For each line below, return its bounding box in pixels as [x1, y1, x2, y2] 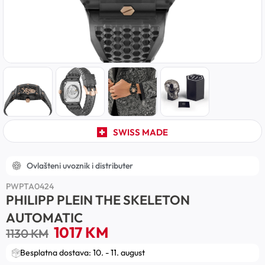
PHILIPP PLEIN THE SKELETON [6, 191, 190, 208]
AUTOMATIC [6, 209, 83, 226]
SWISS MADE [112, 126, 168, 138]
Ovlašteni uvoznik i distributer [27, 160, 133, 171]
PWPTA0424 [6, 180, 54, 192]
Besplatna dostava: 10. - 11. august [20, 247, 145, 258]
